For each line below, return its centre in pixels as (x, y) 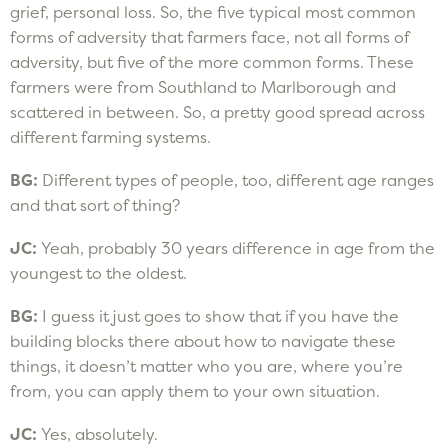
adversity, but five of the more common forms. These (212, 61)
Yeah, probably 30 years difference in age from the (238, 247)
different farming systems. (110, 136)
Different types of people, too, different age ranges (238, 179)
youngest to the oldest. (98, 272)
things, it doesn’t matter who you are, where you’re (206, 365)
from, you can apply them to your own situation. (195, 390)
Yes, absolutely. (99, 433)
